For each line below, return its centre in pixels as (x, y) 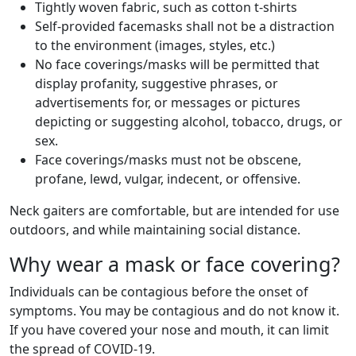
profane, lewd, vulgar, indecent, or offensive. (168, 179)
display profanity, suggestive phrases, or (157, 83)
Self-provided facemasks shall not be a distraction (185, 26)
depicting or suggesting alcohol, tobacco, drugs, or (189, 122)
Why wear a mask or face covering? (175, 264)
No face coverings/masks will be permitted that (177, 64)
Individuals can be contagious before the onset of (159, 292)
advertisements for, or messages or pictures (168, 103)
